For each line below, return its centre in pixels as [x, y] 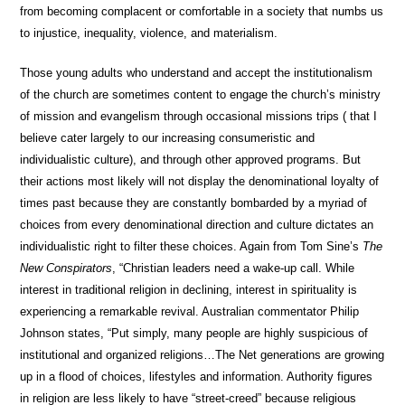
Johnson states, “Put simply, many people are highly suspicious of [194, 333]
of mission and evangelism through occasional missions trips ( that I [199, 116]
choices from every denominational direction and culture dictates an [197, 225]
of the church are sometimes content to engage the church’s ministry [201, 94]
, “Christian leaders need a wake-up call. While [234, 268]
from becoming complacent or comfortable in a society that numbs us [202, 11]
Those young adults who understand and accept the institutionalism [197, 73]
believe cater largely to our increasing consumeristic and [168, 138]
